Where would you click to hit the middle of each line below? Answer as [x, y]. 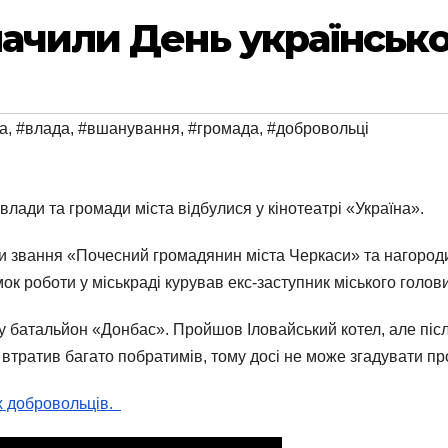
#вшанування [129, 129]
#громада [223, 129]
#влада [43, 129]
